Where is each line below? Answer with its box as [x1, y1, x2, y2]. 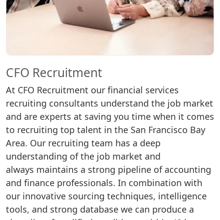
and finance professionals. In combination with [6, 177, 202, 189]
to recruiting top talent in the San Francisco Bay [6, 124, 205, 136]
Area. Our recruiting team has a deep [6, 137, 161, 149]
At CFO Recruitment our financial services [6, 84, 179, 96]
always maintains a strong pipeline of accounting [6, 164, 211, 176]
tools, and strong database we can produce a [6, 203, 194, 216]
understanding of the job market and [6, 150, 161, 163]
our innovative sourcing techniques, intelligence [6, 190, 207, 202]
